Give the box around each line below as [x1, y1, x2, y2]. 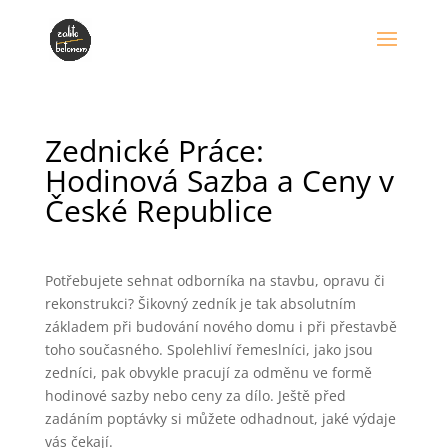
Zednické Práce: [44, 130, 264, 171]
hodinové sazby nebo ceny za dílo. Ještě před [44, 386, 346, 405]
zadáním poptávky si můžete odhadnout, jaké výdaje [44, 409, 396, 428]
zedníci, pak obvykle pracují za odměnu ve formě [44, 363, 372, 382]
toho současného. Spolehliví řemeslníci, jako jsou [44, 340, 373, 359]
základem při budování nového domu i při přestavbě [44, 317, 397, 336]
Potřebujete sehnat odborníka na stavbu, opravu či [44, 271, 385, 290]
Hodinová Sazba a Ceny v [44, 160, 394, 201]
